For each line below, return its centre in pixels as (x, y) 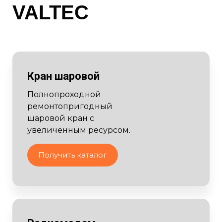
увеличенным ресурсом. (79, 130)
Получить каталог (73, 155)
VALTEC (51, 12)
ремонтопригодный (70, 106)
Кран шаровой (63, 76)
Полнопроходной (64, 94)
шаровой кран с (61, 118)
